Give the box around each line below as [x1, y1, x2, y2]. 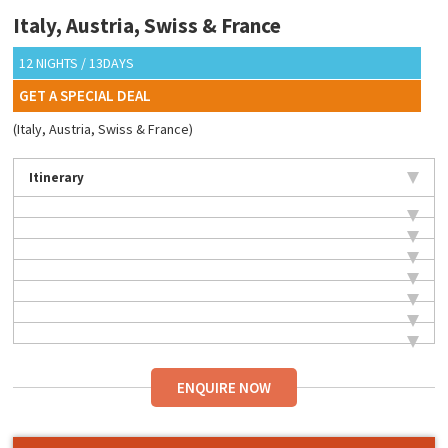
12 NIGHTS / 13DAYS [19, 54, 135, 73]
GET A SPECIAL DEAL [19, 86, 152, 106]
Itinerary [29, 169, 85, 187]
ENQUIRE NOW [176, 378, 271, 398]
